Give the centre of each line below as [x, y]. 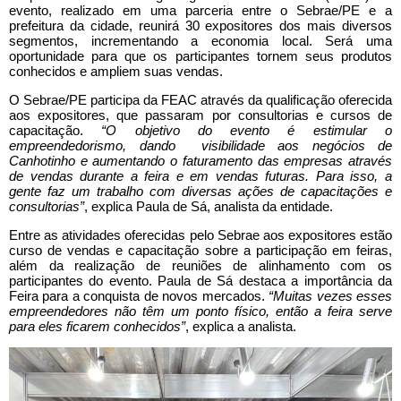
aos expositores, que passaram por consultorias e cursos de [200, 115]
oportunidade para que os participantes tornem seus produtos [200, 55]
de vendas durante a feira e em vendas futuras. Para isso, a [200, 175]
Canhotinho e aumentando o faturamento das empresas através [200, 160]
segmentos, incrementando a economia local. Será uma [200, 40]
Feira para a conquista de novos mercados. [139, 295]
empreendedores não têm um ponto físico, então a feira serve [200, 311]
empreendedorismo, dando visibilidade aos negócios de [200, 145]
